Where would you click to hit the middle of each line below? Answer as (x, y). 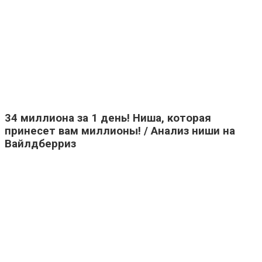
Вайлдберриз (40, 144)
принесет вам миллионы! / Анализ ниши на (120, 131)
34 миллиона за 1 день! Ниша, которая (108, 118)
